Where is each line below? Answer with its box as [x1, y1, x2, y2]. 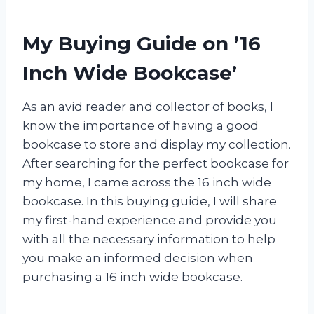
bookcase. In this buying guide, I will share [22, 193, 277, 208]
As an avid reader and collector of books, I [22, 99, 273, 114]
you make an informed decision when [22, 250, 253, 265]
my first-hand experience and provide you [22, 212, 277, 227]
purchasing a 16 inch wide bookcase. [22, 269, 243, 284]
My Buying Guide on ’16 [22, 31, 261, 55]
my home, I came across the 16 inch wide [22, 175, 271, 189]
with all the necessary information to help [22, 231, 275, 246]
